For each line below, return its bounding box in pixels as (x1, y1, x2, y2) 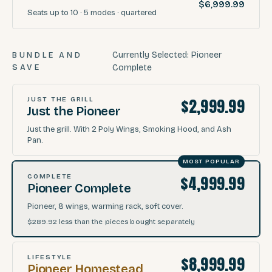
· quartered (115, 7, 157, 18)
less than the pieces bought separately (58, 217, 195, 226)
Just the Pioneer (27, 103, 121, 119)
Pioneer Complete (27, 180, 131, 196)
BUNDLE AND (12, 50, 83, 60)
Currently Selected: (112, 49, 192, 60)
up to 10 (50, 7, 78, 18)
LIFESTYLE (27, 253, 72, 261)
